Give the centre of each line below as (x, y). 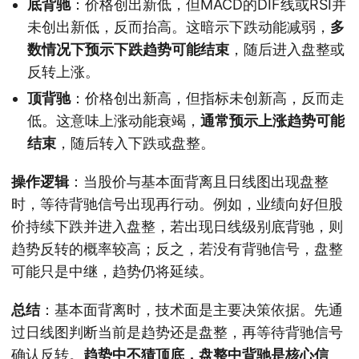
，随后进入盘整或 (287, 49)
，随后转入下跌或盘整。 (135, 143)
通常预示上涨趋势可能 (272, 120)
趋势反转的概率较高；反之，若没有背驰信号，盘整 (177, 248)
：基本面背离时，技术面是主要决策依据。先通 (192, 309)
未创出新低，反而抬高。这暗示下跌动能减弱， (179, 26)
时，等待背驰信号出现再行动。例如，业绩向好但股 (177, 204)
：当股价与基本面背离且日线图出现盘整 (199, 181)
